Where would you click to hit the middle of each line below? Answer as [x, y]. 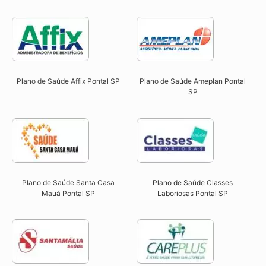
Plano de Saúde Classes [193, 182]
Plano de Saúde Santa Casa [68, 182]
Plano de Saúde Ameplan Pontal [193, 81]
